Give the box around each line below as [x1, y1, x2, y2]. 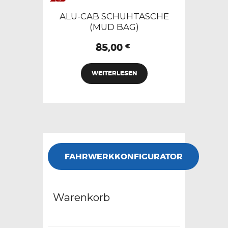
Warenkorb [53, 191, 110, 204]
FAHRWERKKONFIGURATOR [64, 151, 183, 162]
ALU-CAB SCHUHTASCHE [59, 11, 169, 22]
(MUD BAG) [89, 22, 139, 33]
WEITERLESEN [91, 69, 137, 77]
